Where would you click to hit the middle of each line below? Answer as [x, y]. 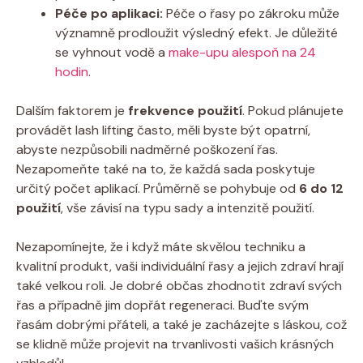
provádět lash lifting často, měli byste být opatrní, [163, 130]
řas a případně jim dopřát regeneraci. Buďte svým [162, 305]
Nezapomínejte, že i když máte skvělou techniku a [161, 246]
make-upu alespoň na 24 [242, 52]
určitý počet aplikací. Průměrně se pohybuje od [158, 188]
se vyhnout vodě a [112, 52]
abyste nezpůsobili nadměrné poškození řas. [147, 149]
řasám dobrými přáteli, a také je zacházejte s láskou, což [181, 324]
